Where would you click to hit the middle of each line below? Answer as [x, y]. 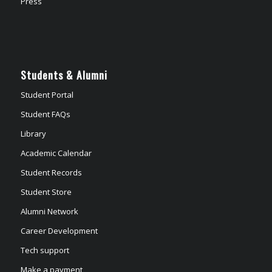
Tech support [45, 250]
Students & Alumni [64, 74]
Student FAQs [45, 114]
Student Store [46, 192]
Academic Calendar [56, 153]
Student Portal [47, 94]
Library [33, 133]
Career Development [59, 230]
